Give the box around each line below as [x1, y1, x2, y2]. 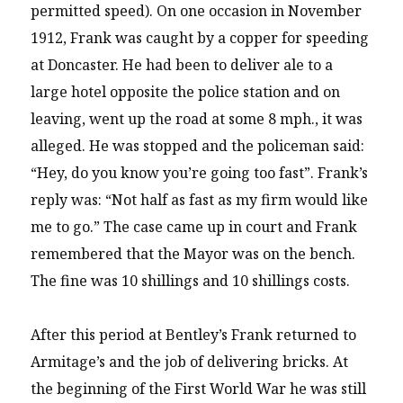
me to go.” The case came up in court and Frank [31, 216, 358, 237]
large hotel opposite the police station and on [31, 81, 341, 102]
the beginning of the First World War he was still [31, 378, 367, 399]
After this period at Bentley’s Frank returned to [31, 324, 357, 345]
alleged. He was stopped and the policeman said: [31, 135, 365, 156]
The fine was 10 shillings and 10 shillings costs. [31, 270, 351, 291]
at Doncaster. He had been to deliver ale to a [31, 54, 334, 75]
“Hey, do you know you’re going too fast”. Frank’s [31, 162, 369, 183]
